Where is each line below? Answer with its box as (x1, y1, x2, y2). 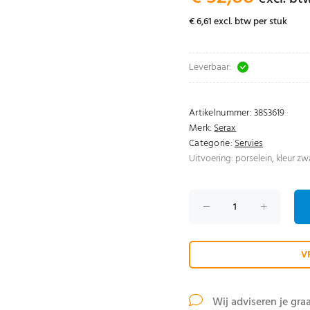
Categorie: (189, 136, 232, 152)
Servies (234, 136, 263, 152)
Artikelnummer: (189, 105, 252, 121)
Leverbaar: (189, 60, 231, 75)
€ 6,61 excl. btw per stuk (189, 14, 287, 30)
